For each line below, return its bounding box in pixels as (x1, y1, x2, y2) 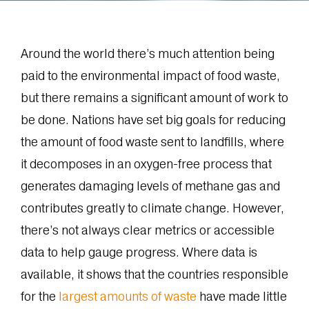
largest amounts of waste (58, 289, 197, 304)
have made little (196, 289, 287, 304)
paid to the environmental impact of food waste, (20, 68, 280, 83)
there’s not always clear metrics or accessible (20, 223, 275, 238)
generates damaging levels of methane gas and (20, 179, 280, 194)
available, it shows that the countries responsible (20, 267, 288, 282)
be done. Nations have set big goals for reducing (20, 112, 286, 128)
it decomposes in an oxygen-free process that (20, 157, 272, 172)
